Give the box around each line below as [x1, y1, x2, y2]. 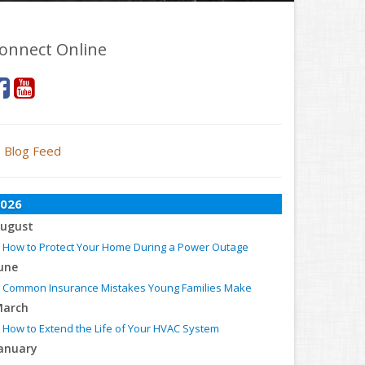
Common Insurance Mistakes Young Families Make [2, 280, 252, 295]
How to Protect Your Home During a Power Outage [2, 240, 248, 254]
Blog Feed [4, 143, 61, 159]
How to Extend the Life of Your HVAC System [2, 321, 219, 336]
